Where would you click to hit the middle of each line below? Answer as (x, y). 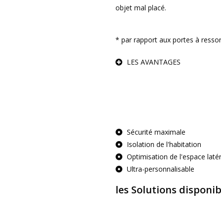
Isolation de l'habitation (164, 144)
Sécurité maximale (156, 132)
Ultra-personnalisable (160, 169)
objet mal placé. (141, 8)
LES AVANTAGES (153, 62)
